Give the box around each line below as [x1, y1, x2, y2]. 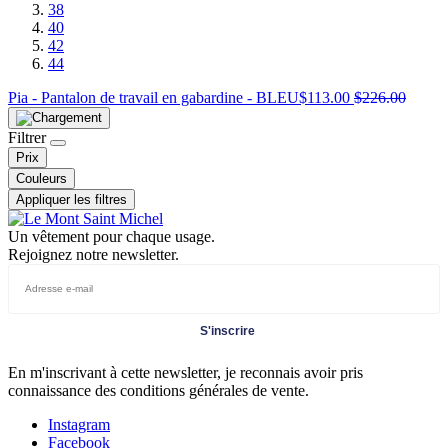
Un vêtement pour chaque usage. [8, 227, 215, 245]
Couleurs [16, 170, 67, 186]
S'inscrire [199, 323, 255, 338]
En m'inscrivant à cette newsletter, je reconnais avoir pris [8, 363, 363, 381]
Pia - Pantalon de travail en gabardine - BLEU [8, 88, 299, 106]
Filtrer [8, 128, 50, 146]
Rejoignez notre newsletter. [8, 245, 179, 263]
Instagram [48, 415, 110, 433]
